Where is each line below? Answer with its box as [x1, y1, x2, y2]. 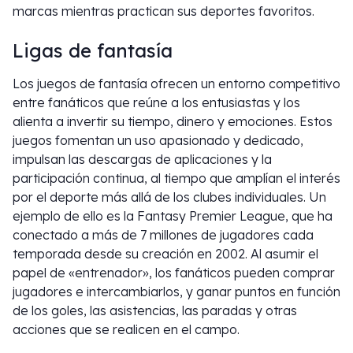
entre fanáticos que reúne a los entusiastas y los [13, 95, 300, 111]
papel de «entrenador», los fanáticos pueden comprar [13, 265, 335, 281]
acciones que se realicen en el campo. [13, 321, 240, 338]
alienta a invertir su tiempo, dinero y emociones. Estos [13, 113, 333, 130]
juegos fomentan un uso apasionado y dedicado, [13, 132, 303, 149]
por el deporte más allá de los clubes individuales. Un [13, 189, 326, 206]
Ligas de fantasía [13, 39, 173, 63]
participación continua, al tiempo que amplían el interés [13, 170, 340, 187]
